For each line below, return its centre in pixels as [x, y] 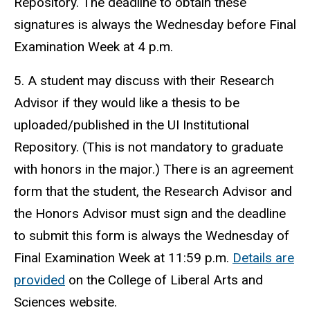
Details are [263, 258]
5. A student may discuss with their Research [144, 81]
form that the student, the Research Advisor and [153, 192]
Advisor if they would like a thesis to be [127, 103]
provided [39, 280]
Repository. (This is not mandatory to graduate [148, 147]
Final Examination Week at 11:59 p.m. [123, 258]
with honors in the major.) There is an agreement [154, 170]
